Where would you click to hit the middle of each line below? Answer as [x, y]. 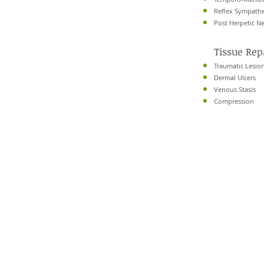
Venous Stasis [235, 89]
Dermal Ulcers [235, 77]
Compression [234, 101]
